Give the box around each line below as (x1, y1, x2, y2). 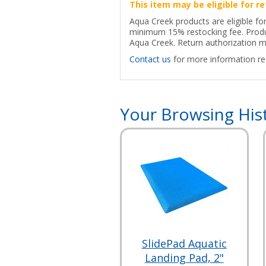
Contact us (129, 53, 171, 65)
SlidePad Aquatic (141, 236, 227, 251)
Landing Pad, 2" (144, 250, 224, 265)
